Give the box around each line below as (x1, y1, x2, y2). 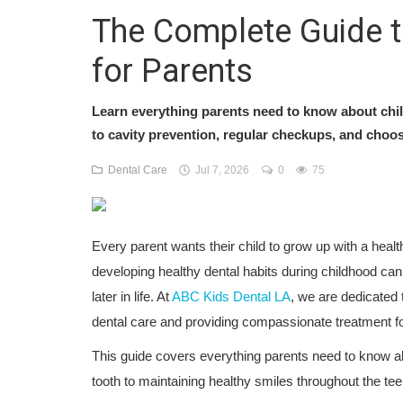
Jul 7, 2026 (190, 163, 249, 176)
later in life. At (92, 288, 172, 304)
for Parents (92, 51, 253, 90)
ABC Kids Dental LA (172, 288, 291, 304)
